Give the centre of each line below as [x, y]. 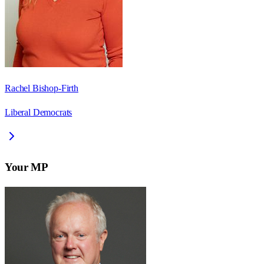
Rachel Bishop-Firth [42, 88]
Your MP [27, 167]
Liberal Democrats [39, 113]
